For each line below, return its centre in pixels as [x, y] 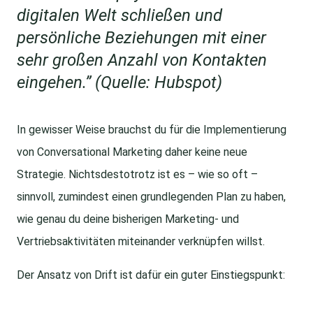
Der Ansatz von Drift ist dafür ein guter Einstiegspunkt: [151, 275]
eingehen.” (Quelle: [86, 83]
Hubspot [185, 83]
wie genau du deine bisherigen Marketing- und [128, 219]
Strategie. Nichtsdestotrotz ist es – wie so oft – [137, 175]
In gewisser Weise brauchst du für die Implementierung [152, 130]
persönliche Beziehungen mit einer [141, 38]
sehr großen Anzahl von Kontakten [142, 60]
